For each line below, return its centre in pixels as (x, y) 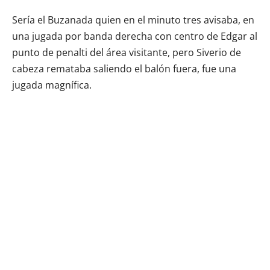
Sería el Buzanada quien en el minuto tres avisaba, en (133, 20)
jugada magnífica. (52, 85)
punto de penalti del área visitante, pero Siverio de (127, 52)
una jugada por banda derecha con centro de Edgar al (135, 36)
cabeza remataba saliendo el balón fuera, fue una (124, 68)
